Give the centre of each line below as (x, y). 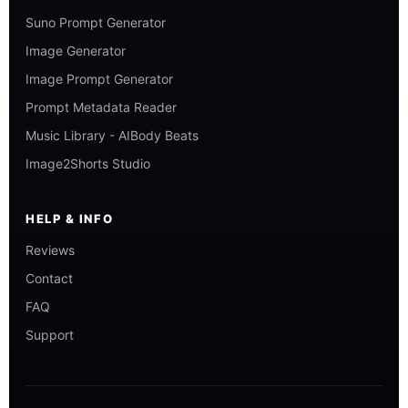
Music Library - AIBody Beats (112, 135)
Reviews (50, 250)
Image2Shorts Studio (88, 163)
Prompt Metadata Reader (101, 107)
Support (50, 334)
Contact (49, 278)
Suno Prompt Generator (96, 22)
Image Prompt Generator (99, 78)
